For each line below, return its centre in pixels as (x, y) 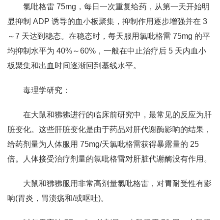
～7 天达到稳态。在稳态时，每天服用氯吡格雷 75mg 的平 (109, 36)
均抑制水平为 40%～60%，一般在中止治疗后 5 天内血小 (107, 51)
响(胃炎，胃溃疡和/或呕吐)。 (58, 198)
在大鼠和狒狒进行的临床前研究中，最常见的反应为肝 (117, 115)
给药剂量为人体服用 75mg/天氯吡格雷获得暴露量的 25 (103, 144)
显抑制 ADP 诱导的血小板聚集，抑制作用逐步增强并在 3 (107, 21)
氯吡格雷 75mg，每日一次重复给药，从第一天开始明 (116, 7)
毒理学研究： (47, 90)
